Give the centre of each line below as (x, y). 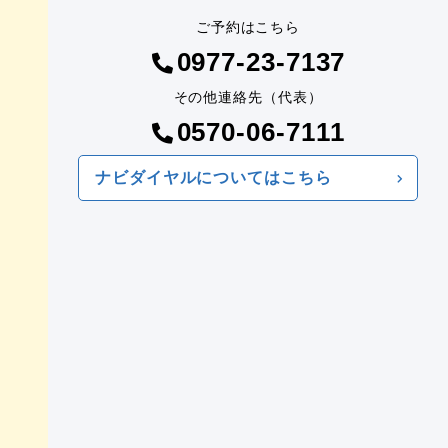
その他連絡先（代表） (248, 97)
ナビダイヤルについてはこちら (213, 177)
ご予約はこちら (248, 27)
